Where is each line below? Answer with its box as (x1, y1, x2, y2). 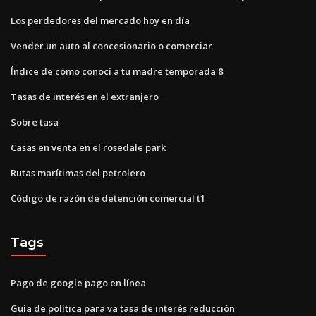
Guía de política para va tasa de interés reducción (11, 301, 235, 315)
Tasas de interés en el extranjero (11, 90, 159, 103)
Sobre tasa (11, 115, 59, 128)
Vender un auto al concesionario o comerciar (11, 39, 212, 52)
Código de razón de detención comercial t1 (11, 191, 205, 205)
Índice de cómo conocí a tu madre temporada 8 (11, 64, 223, 78)
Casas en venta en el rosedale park (11, 140, 166, 154)
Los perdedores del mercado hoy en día (11, 13, 190, 27)
